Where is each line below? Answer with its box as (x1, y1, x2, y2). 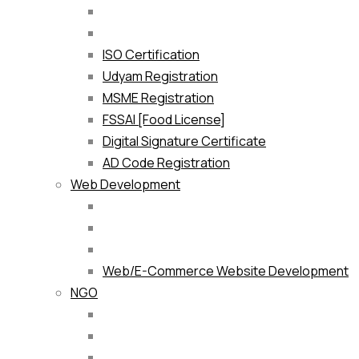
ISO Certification (103, 46, 200, 64)
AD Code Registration (103, 154, 230, 172)
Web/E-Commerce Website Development (103, 262, 349, 280)
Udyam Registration (103, 67, 218, 86)
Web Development (71, 175, 180, 194)
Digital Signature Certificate (103, 132, 266, 151)
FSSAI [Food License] (103, 111, 225, 129)
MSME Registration (103, 89, 214, 107)
